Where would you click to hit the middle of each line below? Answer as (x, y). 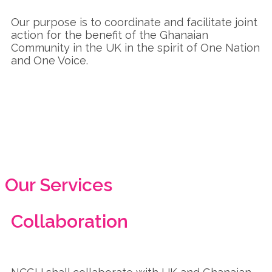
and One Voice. (49, 60)
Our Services (59, 185)
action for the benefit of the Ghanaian (110, 35)
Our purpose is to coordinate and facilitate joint (134, 22)
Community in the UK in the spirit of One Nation (135, 47)
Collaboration (70, 221)
